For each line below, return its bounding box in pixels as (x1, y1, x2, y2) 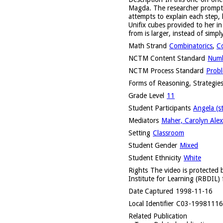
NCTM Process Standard (128, 66, 204, 75)
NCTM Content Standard (128, 54, 205, 62)
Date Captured (128, 187, 173, 195)
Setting (128, 128, 150, 137)
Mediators (128, 116, 159, 124)
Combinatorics (169, 41, 213, 50)
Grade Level (128, 91, 164, 100)
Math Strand (128, 41, 167, 50)
